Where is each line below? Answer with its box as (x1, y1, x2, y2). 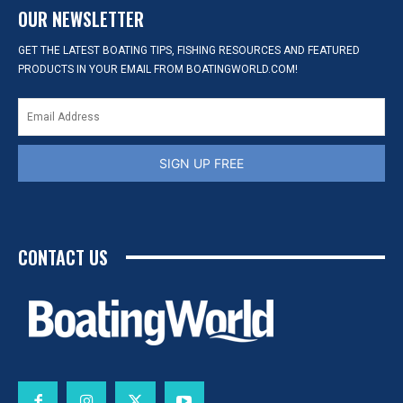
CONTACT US (18, 244, 108, 272)
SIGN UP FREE (159, 156, 244, 172)
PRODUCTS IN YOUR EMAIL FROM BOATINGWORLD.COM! (18, 63, 298, 76)
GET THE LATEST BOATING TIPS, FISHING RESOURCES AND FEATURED (18, 44, 360, 58)
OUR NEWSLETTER (18, 5, 144, 33)
